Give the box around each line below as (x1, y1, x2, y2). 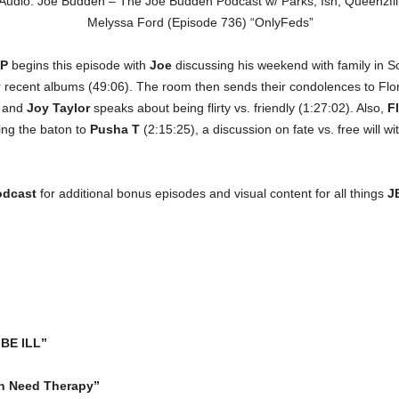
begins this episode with (7, 58, 150, 72)
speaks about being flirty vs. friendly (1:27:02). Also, (89, 101, 387, 115)
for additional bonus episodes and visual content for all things (36, 186, 387, 200)
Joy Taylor (26, 101, 90, 115)
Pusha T (89, 122, 140, 136)
